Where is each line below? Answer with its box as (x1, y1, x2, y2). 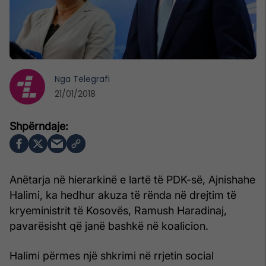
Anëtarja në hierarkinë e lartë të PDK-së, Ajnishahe (9, 173, 255, 186)
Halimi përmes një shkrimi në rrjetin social (9, 249, 214, 262)
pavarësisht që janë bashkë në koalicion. (9, 219, 208, 232)
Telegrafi (73, 72, 110, 85)
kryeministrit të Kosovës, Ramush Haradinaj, (9, 204, 227, 217)
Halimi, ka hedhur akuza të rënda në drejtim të (9, 188, 236, 201)
